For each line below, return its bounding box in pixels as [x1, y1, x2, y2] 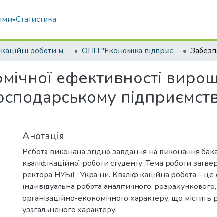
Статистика [16, 14, 57, 25]
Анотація [22, 129, 64, 142]
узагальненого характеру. [22, 204, 117, 215]
